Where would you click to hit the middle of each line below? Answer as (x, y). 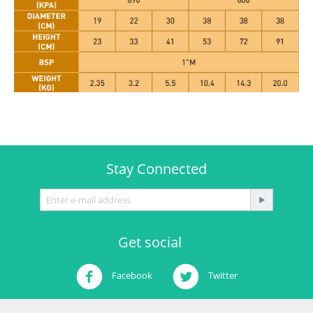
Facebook (131, 276)
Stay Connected (156, 169)
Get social (150, 242)
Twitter (221, 276)
